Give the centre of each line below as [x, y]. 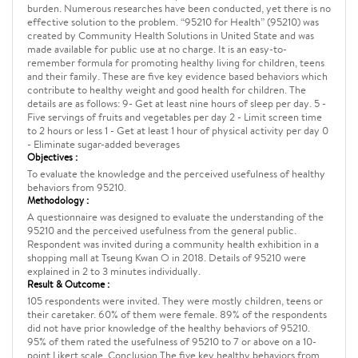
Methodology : [58, 200]
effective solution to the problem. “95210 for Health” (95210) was [173, 22]
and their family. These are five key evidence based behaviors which [177, 76]
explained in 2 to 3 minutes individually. [114, 271]
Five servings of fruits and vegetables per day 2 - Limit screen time [175, 117]
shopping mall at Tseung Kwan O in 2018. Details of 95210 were [167, 258]
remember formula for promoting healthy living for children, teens [176, 63]
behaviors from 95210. [77, 187]
